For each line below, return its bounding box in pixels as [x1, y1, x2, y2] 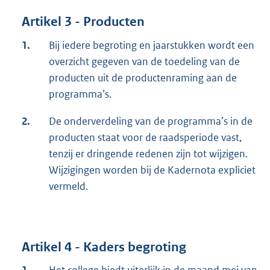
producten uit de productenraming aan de [49, 71, 237, 84]
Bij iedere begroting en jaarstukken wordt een [49, 38, 254, 52]
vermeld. [49, 179, 88, 193]
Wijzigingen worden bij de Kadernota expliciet [49, 163, 256, 177]
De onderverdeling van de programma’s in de [49, 114, 253, 128]
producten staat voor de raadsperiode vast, [49, 130, 242, 144]
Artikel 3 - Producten [22, 14, 145, 30]
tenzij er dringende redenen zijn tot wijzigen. [49, 146, 248, 160]
